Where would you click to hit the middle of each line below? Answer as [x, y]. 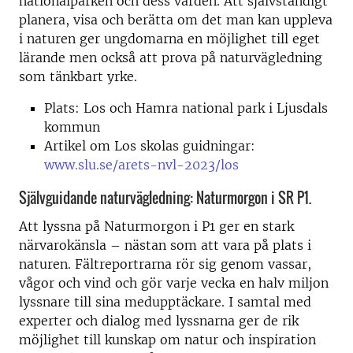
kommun [72, 127]
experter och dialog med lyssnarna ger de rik [159, 321]
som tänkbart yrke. [80, 76]
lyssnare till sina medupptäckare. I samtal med [165, 302]
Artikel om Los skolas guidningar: [150, 146]
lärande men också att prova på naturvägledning [171, 58]
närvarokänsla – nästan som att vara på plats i [165, 245]
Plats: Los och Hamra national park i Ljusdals [186, 108]
